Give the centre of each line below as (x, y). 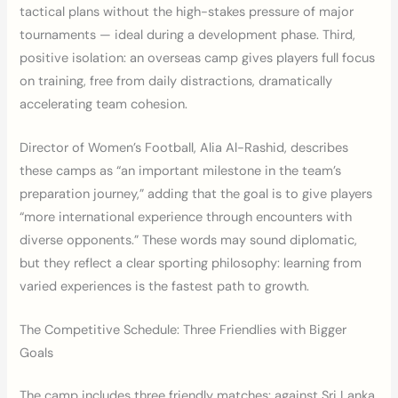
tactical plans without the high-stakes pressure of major (187, 12)
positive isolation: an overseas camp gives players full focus (198, 58)
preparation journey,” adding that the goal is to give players (196, 195)
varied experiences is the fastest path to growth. (165, 287)
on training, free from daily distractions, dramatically (176, 81)
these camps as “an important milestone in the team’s (181, 171)
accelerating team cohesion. (104, 104)
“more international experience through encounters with (186, 218)
